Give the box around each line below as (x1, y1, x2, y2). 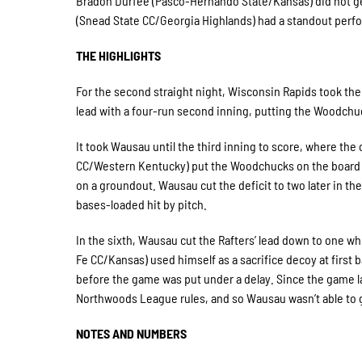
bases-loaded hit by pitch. (76, 196, 208, 212)
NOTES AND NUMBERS (76, 326, 187, 341)
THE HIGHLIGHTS (76, 48, 162, 63)
